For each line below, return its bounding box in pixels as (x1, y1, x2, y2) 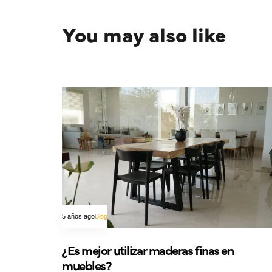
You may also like (62, 19, 226, 48)
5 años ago (62, 212, 95, 220)
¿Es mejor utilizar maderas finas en (62, 240, 234, 259)
